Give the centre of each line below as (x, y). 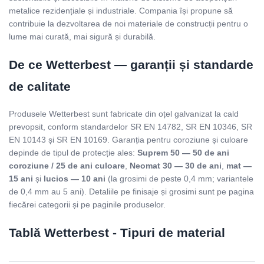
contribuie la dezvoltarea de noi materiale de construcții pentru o (128, 24)
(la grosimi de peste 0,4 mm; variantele (179, 179)
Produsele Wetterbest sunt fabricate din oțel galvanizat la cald (124, 114)
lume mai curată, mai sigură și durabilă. (82, 37)
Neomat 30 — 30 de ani (176, 166)
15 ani (21, 179)
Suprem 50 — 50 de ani (183, 153)
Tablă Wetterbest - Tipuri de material (117, 232)
